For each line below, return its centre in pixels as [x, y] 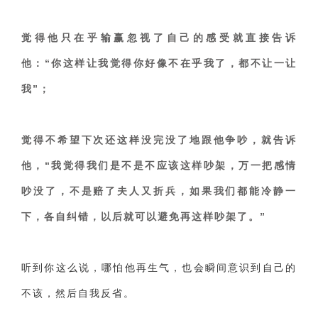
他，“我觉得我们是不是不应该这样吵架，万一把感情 [159, 165]
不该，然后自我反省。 [78, 293]
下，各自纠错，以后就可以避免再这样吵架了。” [144, 216]
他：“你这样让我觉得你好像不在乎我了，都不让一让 [159, 63]
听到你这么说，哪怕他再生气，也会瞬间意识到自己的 [159, 268]
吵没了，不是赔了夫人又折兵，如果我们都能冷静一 [159, 191]
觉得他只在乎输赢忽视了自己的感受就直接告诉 [159, 38]
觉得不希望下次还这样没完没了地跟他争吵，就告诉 [159, 140]
